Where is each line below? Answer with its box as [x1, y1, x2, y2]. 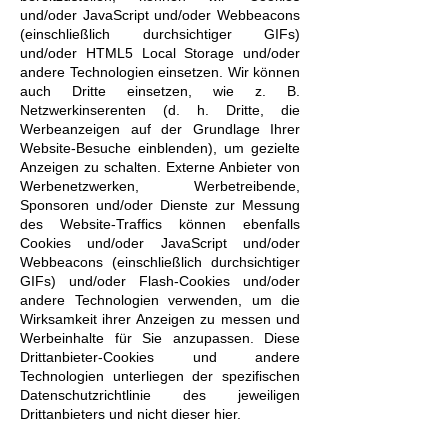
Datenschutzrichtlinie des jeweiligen [20, 387, 300, 403]
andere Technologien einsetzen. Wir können [20, 64, 300, 80]
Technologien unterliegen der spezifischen [20, 368, 300, 384]
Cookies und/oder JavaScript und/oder [20, 235, 300, 251]
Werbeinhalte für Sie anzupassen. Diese [20, 330, 300, 346]
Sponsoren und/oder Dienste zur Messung [20, 197, 300, 213]
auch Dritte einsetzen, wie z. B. [20, 83, 300, 99]
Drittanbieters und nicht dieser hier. [20, 406, 241, 422]
